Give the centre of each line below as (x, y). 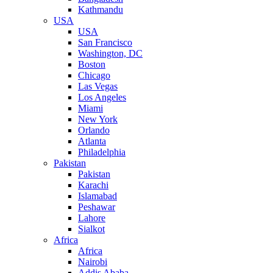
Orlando (94, 130)
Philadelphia (102, 152)
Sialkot (91, 229)
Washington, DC (110, 53)
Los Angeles (102, 97)
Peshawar (97, 207)
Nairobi (93, 261)
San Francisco (105, 42)
